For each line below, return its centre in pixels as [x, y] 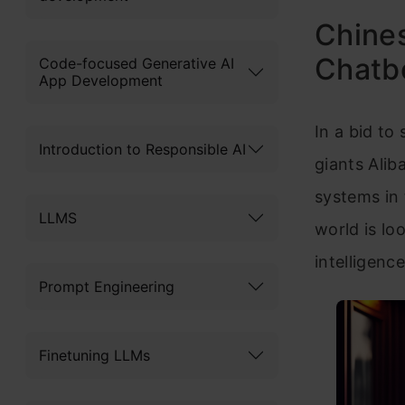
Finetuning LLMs [94, 355]
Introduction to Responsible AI [142, 149]
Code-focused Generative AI [137, 63]
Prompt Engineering [107, 286]
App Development [101, 80]
